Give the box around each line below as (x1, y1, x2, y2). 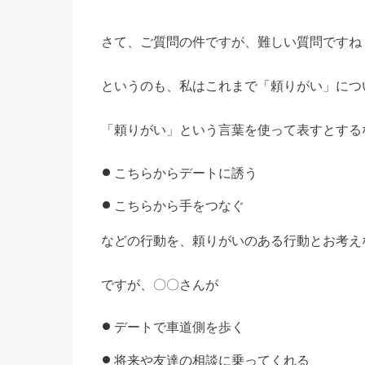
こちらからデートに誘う (114, 165, 258, 180)
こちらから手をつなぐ (114, 198, 245, 213)
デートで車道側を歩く (114, 319, 245, 335)
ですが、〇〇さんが (101, 276, 218, 292)
